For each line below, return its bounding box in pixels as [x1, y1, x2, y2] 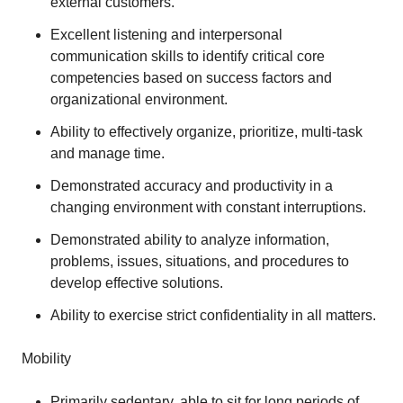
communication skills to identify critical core [50, 49, 325, 64]
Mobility [22, 351, 71, 366]
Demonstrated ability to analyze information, [50, 232, 329, 247]
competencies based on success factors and [50, 70, 332, 85]
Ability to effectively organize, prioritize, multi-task [50, 124, 363, 139]
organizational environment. [50, 92, 228, 107]
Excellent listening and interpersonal [50, 27, 282, 42]
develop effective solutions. [50, 275, 223, 291]
